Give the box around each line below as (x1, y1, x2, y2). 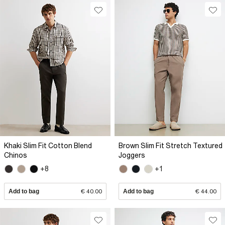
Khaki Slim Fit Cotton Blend (4, 141, 92, 150)
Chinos (4, 151, 27, 159)
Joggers (119, 151, 145, 159)
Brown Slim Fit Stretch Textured (119, 141, 222, 150)
